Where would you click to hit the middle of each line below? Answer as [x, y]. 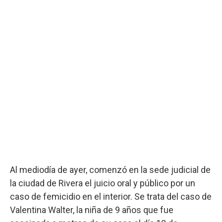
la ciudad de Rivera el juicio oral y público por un [103, 183]
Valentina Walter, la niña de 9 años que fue [92, 210]
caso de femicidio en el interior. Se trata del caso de [111, 196]
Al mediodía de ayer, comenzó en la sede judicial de [110, 169]
